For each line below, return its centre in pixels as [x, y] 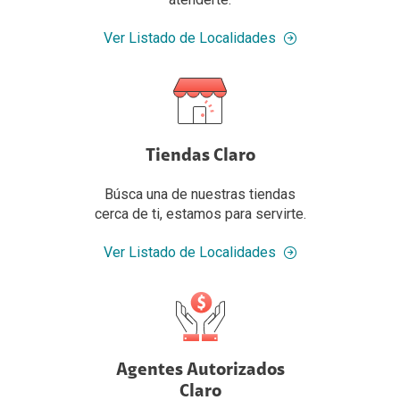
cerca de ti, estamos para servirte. [200, 214]
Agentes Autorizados [200, 371]
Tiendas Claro [200, 157]
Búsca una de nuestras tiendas [200, 195]
